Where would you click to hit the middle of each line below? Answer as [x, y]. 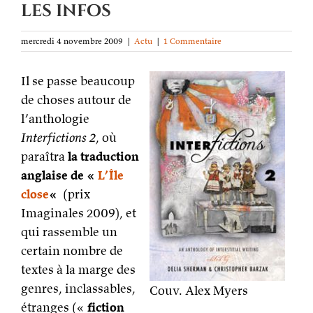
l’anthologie [55, 118]
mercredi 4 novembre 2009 [72, 41]
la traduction [103, 156]
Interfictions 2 [58, 137]
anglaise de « [59, 175]
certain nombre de [72, 250]
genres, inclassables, [78, 288]
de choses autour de [76, 100]
